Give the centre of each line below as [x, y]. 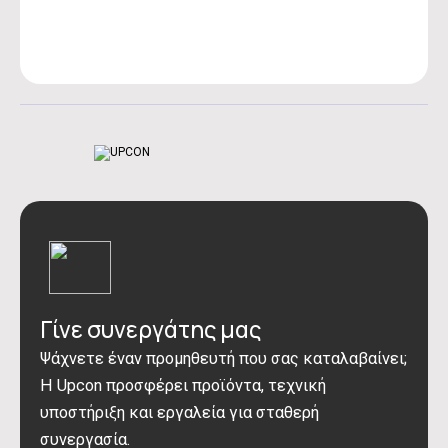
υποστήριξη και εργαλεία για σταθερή [179, 412]
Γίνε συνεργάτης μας [150, 329]
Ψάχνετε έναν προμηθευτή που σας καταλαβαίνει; [223, 358]
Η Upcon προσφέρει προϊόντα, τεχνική [183, 385]
